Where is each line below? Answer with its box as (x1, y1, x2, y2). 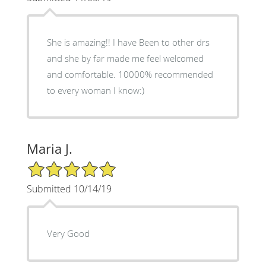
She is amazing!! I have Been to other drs (46, 36, 210, 48)
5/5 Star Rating (26, 159, 85, 171)
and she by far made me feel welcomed (46, 52, 204, 64)
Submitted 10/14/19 (26, 182, 112, 195)
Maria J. (26, 140, 72, 157)
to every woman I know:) (46, 84, 144, 96)
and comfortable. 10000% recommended (46, 68, 213, 80)
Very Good (46, 227, 90, 239)
